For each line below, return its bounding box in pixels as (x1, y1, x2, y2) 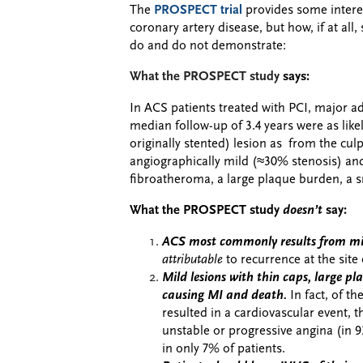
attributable (162, 253, 226, 267)
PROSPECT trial (154, 3, 242, 17)
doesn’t (283, 204, 322, 217)
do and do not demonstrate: (130, 39, 286, 53)
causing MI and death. (162, 288, 290, 302)
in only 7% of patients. (162, 342, 285, 356)
